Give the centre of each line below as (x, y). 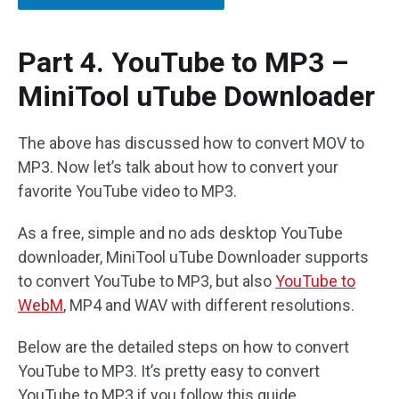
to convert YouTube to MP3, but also (147, 281)
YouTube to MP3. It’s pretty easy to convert (169, 371)
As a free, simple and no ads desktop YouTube (180, 233)
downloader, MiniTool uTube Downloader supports (193, 257)
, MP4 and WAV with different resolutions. (209, 305)
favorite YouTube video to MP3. (127, 191)
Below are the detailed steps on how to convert (183, 347)
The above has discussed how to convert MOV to (191, 143)
